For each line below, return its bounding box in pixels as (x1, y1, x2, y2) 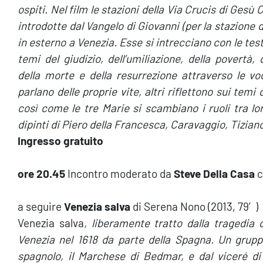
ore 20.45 (18, 167, 68, 180)
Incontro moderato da (68, 167, 174, 180)
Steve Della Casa (174, 167, 255, 180)
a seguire (18, 200, 62, 213)
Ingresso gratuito (18, 134, 103, 147)
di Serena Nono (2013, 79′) (133, 200, 258, 213)
